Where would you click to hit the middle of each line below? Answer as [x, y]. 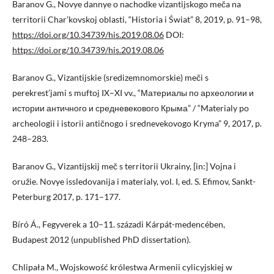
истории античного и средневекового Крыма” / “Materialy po [131, 108]
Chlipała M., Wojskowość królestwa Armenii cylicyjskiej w [122, 267]
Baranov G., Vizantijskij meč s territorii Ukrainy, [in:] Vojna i [124, 166]
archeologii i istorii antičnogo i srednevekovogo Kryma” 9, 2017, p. [137, 123]
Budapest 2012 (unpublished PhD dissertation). [102, 239]
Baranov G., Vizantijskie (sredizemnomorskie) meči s [110, 77]
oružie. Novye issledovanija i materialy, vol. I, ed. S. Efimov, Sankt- [134, 181]
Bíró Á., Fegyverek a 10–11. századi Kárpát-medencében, [119, 224]
